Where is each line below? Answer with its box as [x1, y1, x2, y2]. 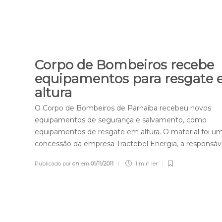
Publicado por [35, 160, 73, 167]
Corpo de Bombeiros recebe [35, 57, 215, 73]
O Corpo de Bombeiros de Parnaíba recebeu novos [35, 104, 212, 113]
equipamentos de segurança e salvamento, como [35, 115, 207, 125]
